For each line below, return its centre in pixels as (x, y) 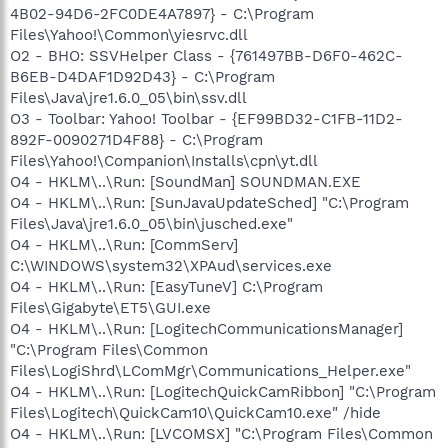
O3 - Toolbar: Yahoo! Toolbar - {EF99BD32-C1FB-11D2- (206, 118)
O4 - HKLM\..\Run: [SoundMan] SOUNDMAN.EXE (185, 181)
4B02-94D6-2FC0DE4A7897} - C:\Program (162, 13)
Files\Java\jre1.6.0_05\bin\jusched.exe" (151, 223)
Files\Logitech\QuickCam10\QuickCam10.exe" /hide (195, 412)
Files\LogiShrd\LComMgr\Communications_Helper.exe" (210, 370)
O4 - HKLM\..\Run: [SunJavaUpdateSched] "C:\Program (209, 202)
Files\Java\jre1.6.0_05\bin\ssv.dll (128, 97)
